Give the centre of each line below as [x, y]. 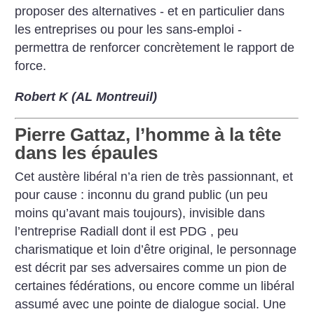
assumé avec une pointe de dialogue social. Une [151, 305]
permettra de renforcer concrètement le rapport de [155, 48]
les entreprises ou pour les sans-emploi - [129, 30]
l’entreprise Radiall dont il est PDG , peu [127, 232]
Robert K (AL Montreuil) [86, 96]
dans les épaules [87, 153]
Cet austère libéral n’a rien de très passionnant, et [154, 177]
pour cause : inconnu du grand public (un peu [142, 195]
